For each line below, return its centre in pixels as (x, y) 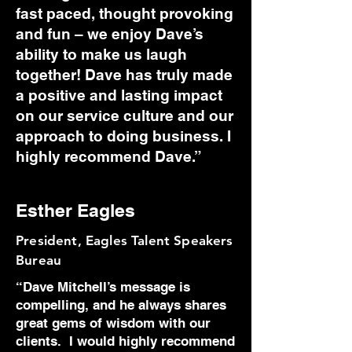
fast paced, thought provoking (125, 13)
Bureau (39, 260)
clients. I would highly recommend (125, 341)
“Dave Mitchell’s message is (103, 287)
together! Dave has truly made (124, 75)
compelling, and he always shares (121, 305)
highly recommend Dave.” (109, 156)
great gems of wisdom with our (113, 323)
